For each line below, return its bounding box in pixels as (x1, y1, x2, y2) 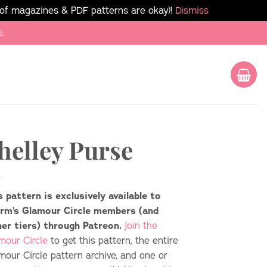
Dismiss (175, 4, 209, 16)
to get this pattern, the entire (48, 234, 178, 247)
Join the (125, 219, 157, 232)
